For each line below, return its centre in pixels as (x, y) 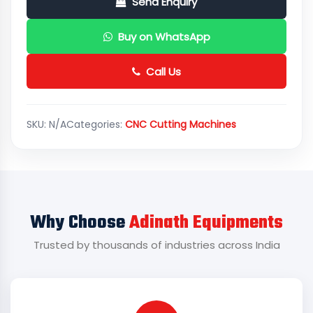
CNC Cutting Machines (181, 124)
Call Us (163, 71)
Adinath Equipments (206, 223)
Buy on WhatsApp (164, 36)
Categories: (96, 124)
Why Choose (80, 223)
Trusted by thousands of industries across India (156, 245)
